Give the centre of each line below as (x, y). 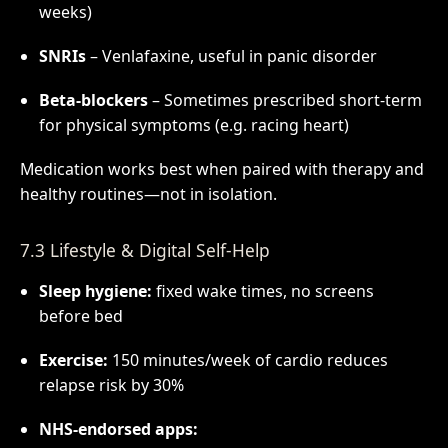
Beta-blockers (93, 99)
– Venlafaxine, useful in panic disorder (231, 56)
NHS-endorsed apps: (118, 428)
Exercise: (73, 359)
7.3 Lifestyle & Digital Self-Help (144, 250)
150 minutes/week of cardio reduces (247, 359)
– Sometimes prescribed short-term (284, 99)
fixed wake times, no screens (262, 291)
